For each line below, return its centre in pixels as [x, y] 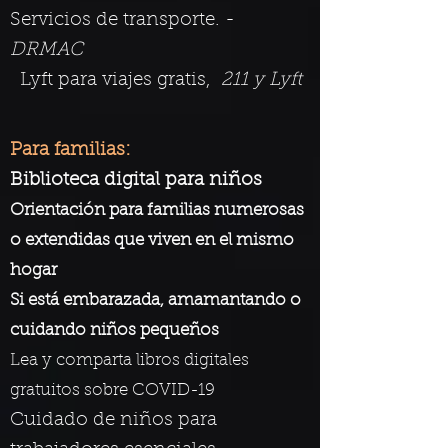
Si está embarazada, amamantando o [155, 300]
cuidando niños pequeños [114, 330]
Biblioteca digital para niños [136, 180]
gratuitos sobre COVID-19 [112, 390]
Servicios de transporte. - [122, 20]
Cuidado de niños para [113, 420]
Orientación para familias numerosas [157, 210]
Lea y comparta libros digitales [129, 360]
